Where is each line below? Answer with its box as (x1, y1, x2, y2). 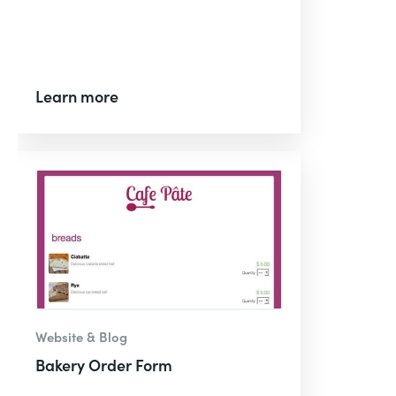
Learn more (35, 85, 118, 107)
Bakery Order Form (35, 354, 172, 376)
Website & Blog (35, 327, 127, 346)
